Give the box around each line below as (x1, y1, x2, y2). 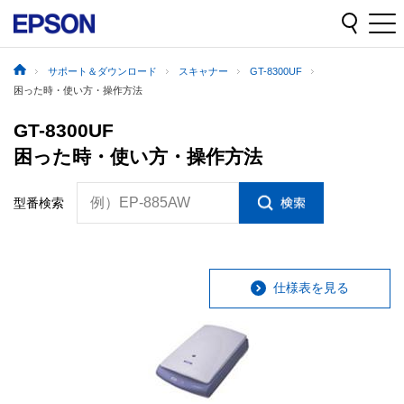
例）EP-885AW (90, 194, 190, 210)
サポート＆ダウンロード (48, 66, 157, 78)
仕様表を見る (273, 280, 349, 296)
